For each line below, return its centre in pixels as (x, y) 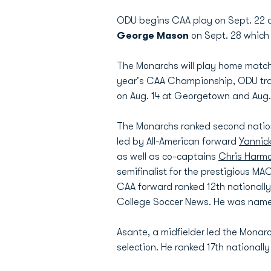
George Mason (154, 36)
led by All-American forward (178, 142)
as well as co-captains (168, 157)
